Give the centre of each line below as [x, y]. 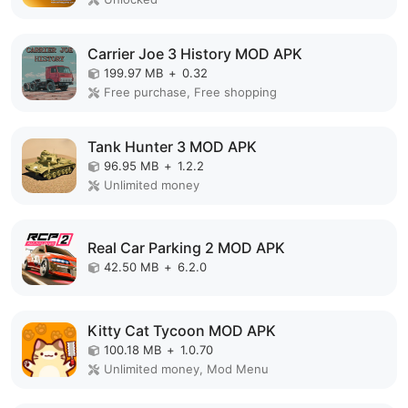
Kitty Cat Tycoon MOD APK [182, 331]
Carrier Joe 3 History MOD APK [195, 54]
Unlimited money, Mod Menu [186, 369]
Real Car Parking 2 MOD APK [186, 247]
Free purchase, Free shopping [190, 92]
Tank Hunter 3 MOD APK [172, 147]
